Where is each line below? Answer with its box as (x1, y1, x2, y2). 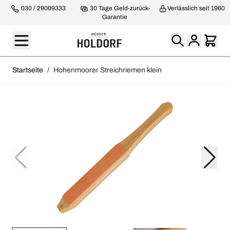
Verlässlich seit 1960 (167, 5, 225, 12)
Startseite (12, 66, 43, 74)
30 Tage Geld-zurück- (88, 5, 150, 12)
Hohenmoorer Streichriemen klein (53, 66, 162, 74)
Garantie (102, 13, 128, 21)
